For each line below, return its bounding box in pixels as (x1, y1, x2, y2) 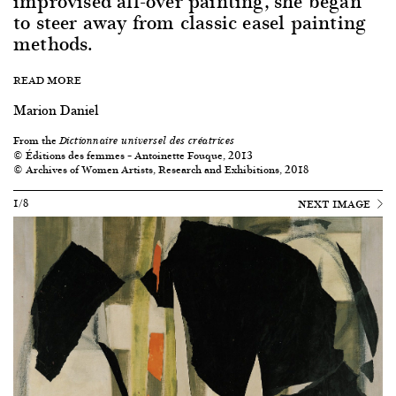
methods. (13, 27, 94, 58)
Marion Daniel (13, 99, 99, 120)
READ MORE (13, 72, 81, 88)
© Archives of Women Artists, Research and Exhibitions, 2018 (13, 161, 308, 178)
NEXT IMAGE (298, 195, 373, 212)
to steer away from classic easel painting (13, 6, 367, 37)
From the (13, 132, 59, 148)
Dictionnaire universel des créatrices (59, 134, 235, 148)
